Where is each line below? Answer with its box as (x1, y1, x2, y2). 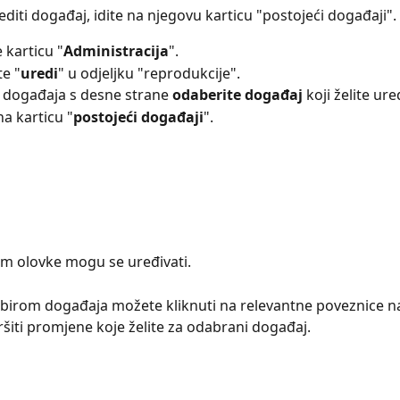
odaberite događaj (172, 85, 303, 105)
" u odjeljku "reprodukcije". (58, 62, 240, 83)
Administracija (63, 41, 169, 62)
